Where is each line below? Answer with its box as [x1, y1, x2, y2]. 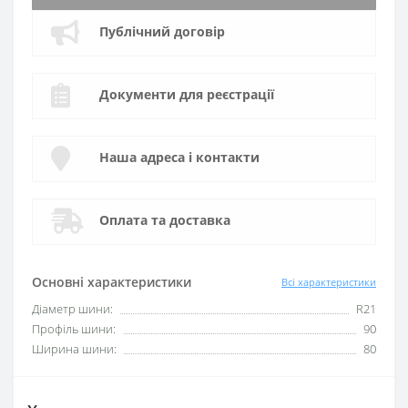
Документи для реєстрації [99, 86, 274, 103]
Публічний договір [99, 23, 225, 40]
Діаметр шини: [32, 301, 113, 317]
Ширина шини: [32, 341, 117, 357]
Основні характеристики [32, 273, 191, 291]
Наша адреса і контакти [99, 148, 260, 166]
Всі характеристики [281, 274, 376, 289]
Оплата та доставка [99, 211, 230, 229]
